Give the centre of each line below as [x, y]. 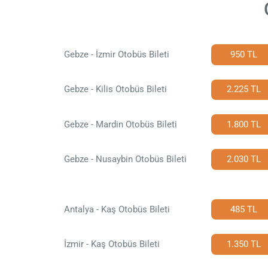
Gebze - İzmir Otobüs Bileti [116, 55]
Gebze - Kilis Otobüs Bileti [115, 89]
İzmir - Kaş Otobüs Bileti [112, 244]
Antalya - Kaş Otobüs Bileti [117, 209]
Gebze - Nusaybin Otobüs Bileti [125, 159]
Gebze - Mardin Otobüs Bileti [120, 124]
